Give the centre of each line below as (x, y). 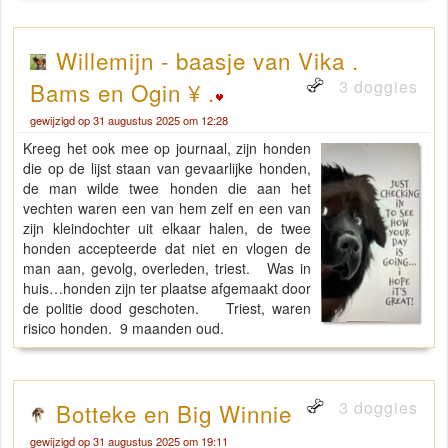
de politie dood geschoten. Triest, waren (167, 308)
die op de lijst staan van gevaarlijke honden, (167, 168)
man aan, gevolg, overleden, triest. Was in (167, 268)
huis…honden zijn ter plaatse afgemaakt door (167, 288)
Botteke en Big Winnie (174, 413)
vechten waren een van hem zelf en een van (167, 208)
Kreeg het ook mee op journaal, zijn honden (167, 148)
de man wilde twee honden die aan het (167, 188)
